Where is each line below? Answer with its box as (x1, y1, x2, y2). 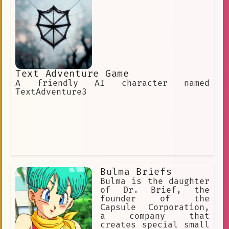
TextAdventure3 (15, 86, 87, 97)
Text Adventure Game (15, 67, 129, 80)
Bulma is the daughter (100, 176, 210, 187)
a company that (100, 211, 210, 221)
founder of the (100, 193, 210, 204)
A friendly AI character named (15, 78, 210, 88)
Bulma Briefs (100, 166, 172, 178)
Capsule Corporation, (100, 202, 210, 213)
